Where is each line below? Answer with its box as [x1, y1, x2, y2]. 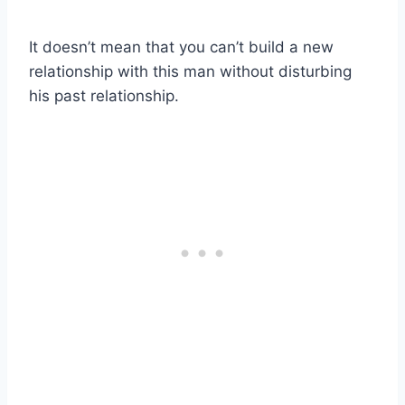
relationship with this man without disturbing [29, 62, 352, 81]
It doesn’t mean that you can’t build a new [29, 38, 334, 57]
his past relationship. [29, 87, 179, 106]
